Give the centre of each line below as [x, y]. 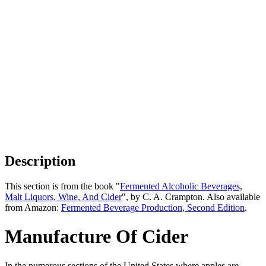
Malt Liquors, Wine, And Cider [63, 197]
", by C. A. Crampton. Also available [191, 197]
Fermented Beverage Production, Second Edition [153, 207]
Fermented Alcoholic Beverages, [181, 186]
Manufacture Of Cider [96, 237]
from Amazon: [33, 207]
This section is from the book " [62, 186]
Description [40, 161]
